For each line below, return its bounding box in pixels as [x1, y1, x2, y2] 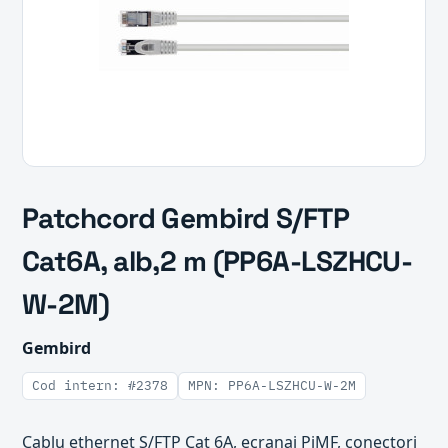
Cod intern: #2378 [32, 377, 168, 394]
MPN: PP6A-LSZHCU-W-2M [188, 377, 356, 394]
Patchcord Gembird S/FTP [22, 200, 350, 236]
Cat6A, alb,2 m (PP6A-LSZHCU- [22, 243, 413, 279]
